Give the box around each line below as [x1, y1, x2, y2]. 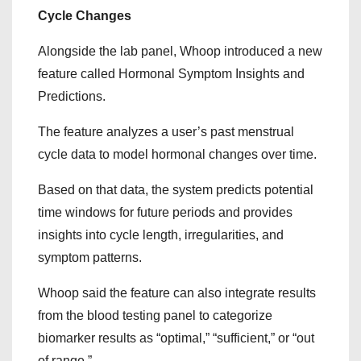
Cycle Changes [38, 9, 131, 23]
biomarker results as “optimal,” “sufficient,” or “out [38, 331, 314, 345]
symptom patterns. [38, 251, 142, 264]
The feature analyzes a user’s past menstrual [38, 125, 294, 139]
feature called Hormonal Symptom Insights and [38, 67, 305, 81]
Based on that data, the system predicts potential [38, 183, 313, 197]
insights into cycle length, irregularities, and [38, 228, 284, 242]
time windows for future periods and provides [38, 205, 293, 219]
